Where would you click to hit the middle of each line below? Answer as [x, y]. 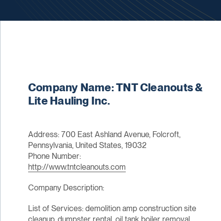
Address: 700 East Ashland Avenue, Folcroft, [104, 135]
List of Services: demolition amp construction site [112, 209]
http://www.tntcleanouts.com [77, 167]
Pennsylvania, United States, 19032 [87, 146]
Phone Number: [54, 156]
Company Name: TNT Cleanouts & [115, 88]
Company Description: [66, 188]
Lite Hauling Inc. [69, 101]
